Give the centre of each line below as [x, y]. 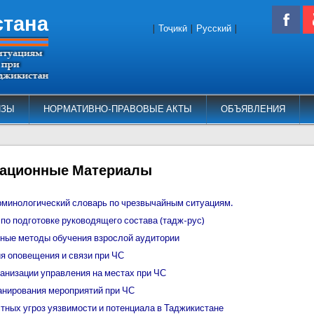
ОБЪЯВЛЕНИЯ [253, 109]
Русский [214, 28]
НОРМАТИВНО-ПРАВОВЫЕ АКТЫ [117, 109]
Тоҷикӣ [173, 28]
